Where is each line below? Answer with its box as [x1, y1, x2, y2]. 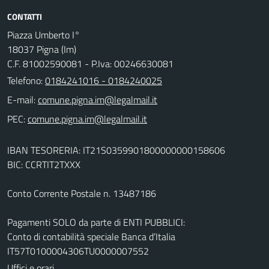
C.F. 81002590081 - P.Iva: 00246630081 [7, 56, 174, 71]
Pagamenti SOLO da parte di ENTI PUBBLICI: [7, 214, 185, 229]
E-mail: [7, 92, 35, 107]
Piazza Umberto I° [7, 27, 80, 42]
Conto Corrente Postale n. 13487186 [7, 186, 156, 201]
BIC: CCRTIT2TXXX [7, 157, 80, 172]
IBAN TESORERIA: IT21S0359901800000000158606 [7, 142, 225, 157]
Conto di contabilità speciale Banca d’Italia [7, 229, 175, 244]
